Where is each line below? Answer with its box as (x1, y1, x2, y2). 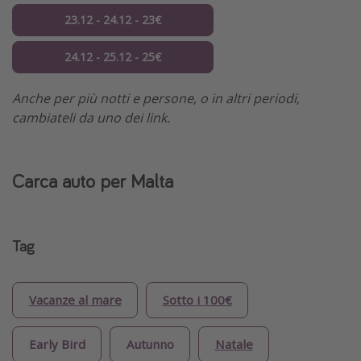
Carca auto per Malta (12, 168, 173, 194)
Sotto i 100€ (162, 292, 232, 309)
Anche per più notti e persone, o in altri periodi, (12, 89, 300, 108)
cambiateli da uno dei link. (12, 109, 170, 127)
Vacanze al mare (28, 292, 122, 309)
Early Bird (28, 336, 85, 353)
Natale (214, 336, 253, 353)
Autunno (126, 336, 174, 353)
